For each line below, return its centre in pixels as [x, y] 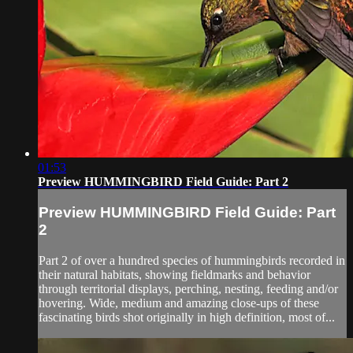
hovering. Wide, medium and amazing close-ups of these [179, 303]
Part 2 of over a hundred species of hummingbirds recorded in [192, 261]
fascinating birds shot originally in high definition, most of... [187, 318]
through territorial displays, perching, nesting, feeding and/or [188, 289]
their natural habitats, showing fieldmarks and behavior [175, 275]
